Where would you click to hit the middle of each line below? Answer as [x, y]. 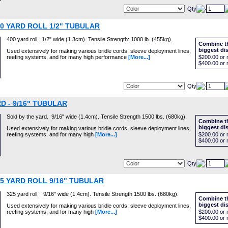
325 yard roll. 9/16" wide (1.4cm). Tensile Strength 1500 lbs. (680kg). [93, 194]
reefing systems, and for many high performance [67, 57]
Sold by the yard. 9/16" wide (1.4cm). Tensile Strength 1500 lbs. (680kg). [97, 117]
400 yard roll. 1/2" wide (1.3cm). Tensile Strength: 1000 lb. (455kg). [90, 39]
